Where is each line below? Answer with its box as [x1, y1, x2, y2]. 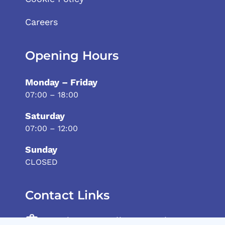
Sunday [25, 144, 57, 155]
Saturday [25, 110, 65, 121]
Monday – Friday [25, 76, 97, 87]
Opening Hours [25, 48, 119, 63]
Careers [25, 16, 58, 27]
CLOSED [25, 157, 58, 167]
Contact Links [25, 187, 109, 202]
